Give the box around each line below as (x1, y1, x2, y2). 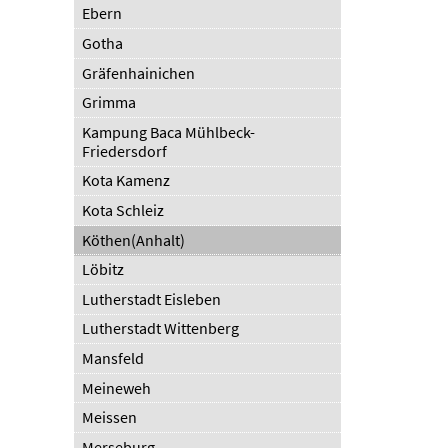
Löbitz (82, 259, 125, 280)
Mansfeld (82, 348, 145, 369)
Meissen (82, 407, 138, 428)
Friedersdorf (82, 141, 168, 161)
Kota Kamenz (82, 170, 171, 191)
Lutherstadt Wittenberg (82, 318, 240, 339)
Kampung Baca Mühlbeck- (82, 122, 256, 142)
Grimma (82, 92, 137, 113)
